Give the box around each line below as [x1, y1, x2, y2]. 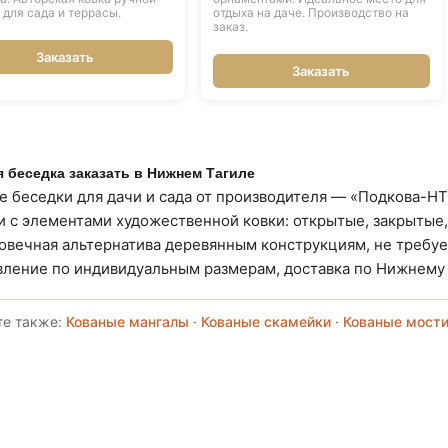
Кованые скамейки [201, 313, 331, 330]
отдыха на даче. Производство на [213, 5, 410, 20]
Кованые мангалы [66, 313, 189, 330]
